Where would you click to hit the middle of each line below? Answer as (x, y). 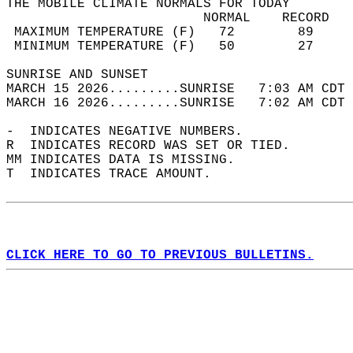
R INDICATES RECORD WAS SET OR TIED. (156, 146)
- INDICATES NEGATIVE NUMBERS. (132, 132)
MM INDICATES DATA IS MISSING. (128, 160)
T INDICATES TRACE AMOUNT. (117, 174)
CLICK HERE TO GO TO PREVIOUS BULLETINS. (160, 255)
